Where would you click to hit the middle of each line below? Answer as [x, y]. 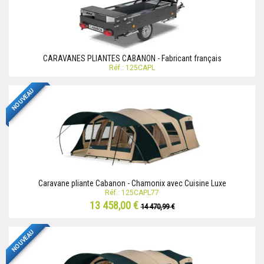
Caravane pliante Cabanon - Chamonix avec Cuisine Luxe [132, 184]
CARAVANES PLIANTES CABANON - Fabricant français [132, 59]
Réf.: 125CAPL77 [132, 193]
